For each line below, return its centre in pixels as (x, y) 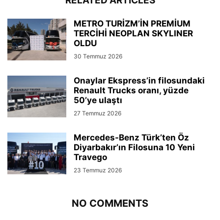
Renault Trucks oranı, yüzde (131, 90)
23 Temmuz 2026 (98, 170)
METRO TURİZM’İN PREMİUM (132, 23)
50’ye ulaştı (98, 100)
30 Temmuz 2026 (98, 56)
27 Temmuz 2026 (97, 113)
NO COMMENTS (110, 203)
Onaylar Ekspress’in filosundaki (139, 80)
